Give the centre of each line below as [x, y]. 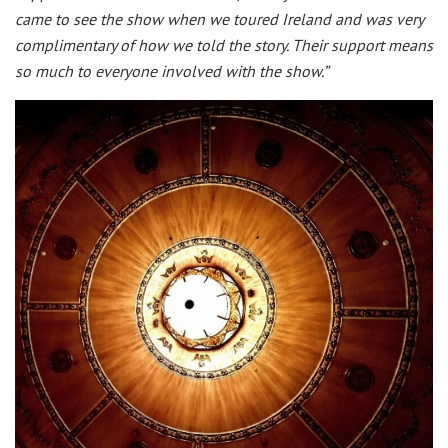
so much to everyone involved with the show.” [171, 70]
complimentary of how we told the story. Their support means [224, 44]
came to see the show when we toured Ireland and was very [219, 18]
